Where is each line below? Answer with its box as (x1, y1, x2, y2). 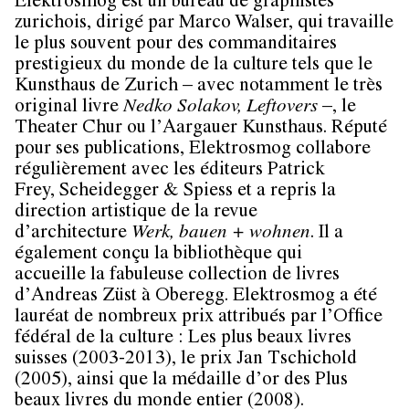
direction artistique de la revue (15, 204, 257, 224)
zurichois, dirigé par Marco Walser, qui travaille (15, 15, 393, 35)
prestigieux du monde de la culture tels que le (15, 57, 372, 77)
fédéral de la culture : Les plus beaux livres (15, 330, 351, 350)
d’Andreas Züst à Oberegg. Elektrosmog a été (15, 288, 377, 308)
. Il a (310, 225, 343, 245)
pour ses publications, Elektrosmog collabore (15, 141, 371, 161)
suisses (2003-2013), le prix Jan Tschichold (15, 351, 357, 371)
